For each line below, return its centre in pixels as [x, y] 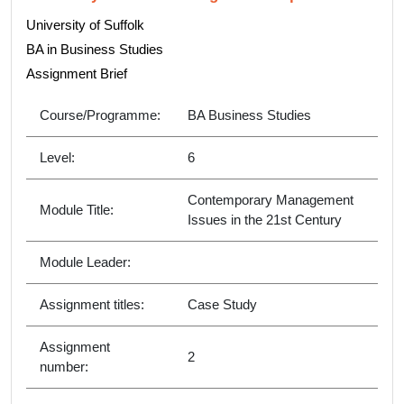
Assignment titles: [92, 305]
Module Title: [77, 210]
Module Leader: [85, 262]
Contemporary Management [271, 200]
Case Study [222, 305]
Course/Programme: [100, 115]
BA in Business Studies [95, 50]
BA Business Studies [249, 115]
